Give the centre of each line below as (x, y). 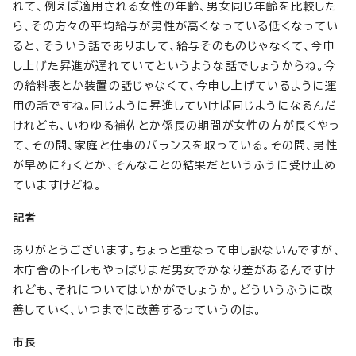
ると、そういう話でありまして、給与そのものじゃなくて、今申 (174, 46)
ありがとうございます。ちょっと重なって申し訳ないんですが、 (177, 250)
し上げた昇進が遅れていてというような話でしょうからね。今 (175, 66)
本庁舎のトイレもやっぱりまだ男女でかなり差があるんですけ (174, 270)
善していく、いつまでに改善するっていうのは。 (137, 310)
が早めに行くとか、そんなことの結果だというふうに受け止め (175, 165)
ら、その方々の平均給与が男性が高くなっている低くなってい (176, 26)
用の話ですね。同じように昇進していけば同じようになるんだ (175, 105)
